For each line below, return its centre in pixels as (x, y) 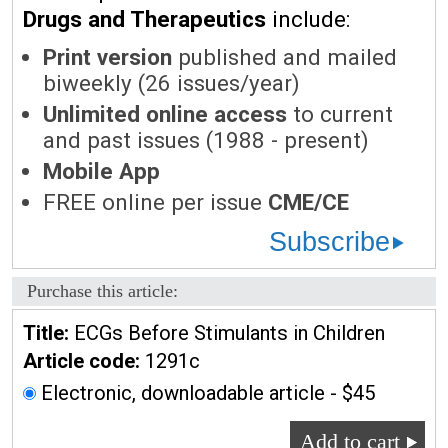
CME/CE (308, 202)
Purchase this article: (102, 291)
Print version (107, 57)
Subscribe (329, 242)
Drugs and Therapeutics (144, 19)
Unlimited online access (165, 114)
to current (340, 114)
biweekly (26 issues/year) (171, 83)
